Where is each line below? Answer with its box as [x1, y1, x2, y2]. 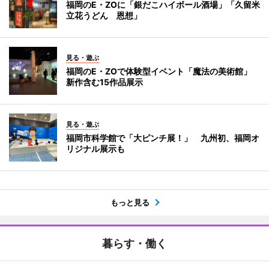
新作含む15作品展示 [66, 76, 143, 87]
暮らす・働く [102, 237, 167, 250]
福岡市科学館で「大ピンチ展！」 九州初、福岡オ [66, 132, 259, 143]
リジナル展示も [66, 143, 125, 154]
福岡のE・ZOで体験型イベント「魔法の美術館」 [66, 65, 260, 76]
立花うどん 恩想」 [66, 10, 142, 20]
